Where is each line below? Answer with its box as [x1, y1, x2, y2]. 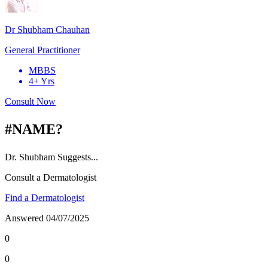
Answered [5, 212, 46, 223]
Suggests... [55, 151, 98, 162]
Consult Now [5, 96, 56, 106]
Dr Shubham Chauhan [5, 24, 90, 35]
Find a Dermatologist [5, 192, 84, 203]
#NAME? [5, 121, 63, 137]
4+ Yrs [29, 75, 54, 86]
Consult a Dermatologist [5, 172, 96, 182]
